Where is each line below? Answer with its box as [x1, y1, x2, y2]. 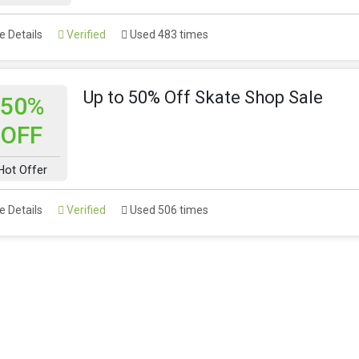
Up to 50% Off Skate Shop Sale [83, 87, 323, 107]
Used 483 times [127, 28, 208, 41]
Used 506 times [127, 204, 208, 216]
